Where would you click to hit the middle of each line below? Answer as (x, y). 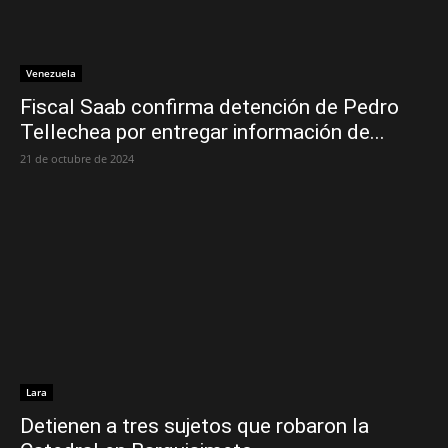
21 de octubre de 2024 (77, 159)
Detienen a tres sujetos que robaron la (194, 425)
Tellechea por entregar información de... (202, 132)
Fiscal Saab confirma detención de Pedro (209, 107)
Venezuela (51, 73)
